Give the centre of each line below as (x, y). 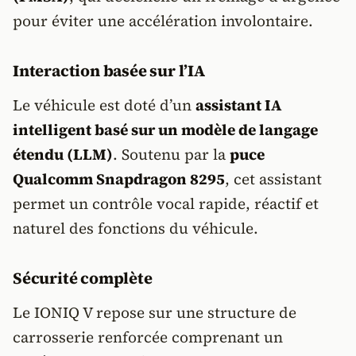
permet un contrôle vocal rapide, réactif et (166, 203)
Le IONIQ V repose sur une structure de (155, 312)
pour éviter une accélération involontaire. (163, 21)
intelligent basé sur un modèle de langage (165, 130)
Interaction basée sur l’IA (109, 71)
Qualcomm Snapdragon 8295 (119, 179)
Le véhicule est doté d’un (104, 105)
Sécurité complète (83, 278)
